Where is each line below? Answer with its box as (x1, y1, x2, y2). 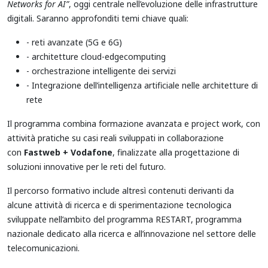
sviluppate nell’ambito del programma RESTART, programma (7, 213, 242, 225)
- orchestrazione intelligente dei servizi (26, 65, 176, 77)
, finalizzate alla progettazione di (112, 146, 239, 158)
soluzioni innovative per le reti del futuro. (7, 160, 166, 172)
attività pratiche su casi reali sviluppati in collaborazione (7, 132, 224, 144)
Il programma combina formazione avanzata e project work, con (7, 117, 260, 129)
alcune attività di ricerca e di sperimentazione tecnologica (7, 199, 232, 211)
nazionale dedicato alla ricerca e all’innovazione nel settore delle (7, 227, 256, 239)
